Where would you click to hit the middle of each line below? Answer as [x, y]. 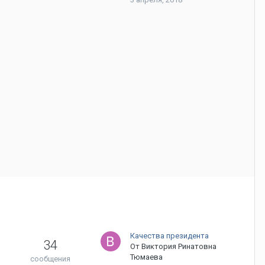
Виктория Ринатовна [179, 246]
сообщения [50, 259]
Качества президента [169, 236]
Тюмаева [146, 257]
